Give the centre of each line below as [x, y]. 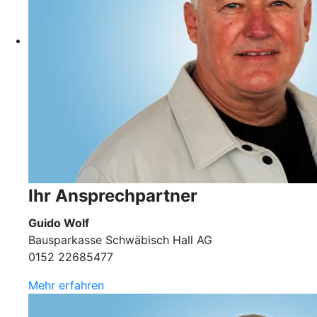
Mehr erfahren [66, 285]
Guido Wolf [59, 223]
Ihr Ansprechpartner [113, 195]
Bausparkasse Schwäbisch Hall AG [120, 240]
